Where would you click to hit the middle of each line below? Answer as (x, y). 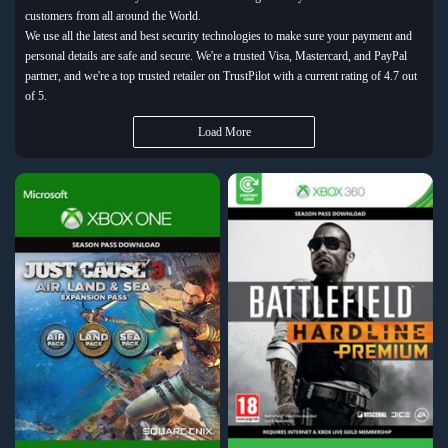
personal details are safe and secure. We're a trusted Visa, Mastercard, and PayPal (216, 56)
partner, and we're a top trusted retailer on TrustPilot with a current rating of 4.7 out (221, 76)
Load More (224, 132)
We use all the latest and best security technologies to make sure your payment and (218, 36)
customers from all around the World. (113, 16)
